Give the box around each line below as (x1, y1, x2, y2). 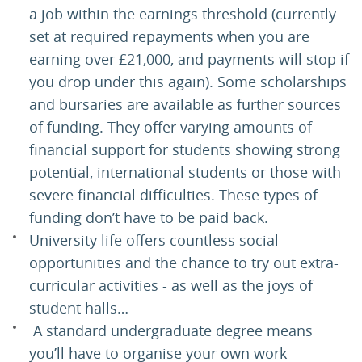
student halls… (29, 298, 133, 318)
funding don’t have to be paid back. (29, 208, 268, 228)
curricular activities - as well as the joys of (29, 276, 313, 296)
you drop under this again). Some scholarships (29, 72, 347, 92)
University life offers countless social (29, 230, 279, 250)
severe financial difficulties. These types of (29, 185, 318, 205)
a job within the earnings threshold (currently (29, 4, 336, 24)
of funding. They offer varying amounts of (29, 117, 312, 137)
